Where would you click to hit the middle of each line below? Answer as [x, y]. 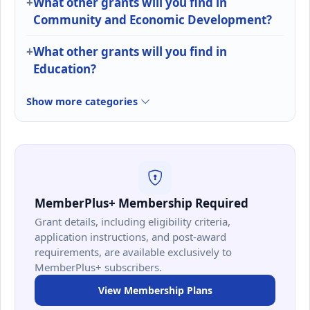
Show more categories [83, 101]
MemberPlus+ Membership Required [142, 203]
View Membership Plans [155, 290]
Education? [65, 69]
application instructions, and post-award [130, 236]
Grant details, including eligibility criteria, [133, 221]
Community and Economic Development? [153, 19]
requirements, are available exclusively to [133, 252]
